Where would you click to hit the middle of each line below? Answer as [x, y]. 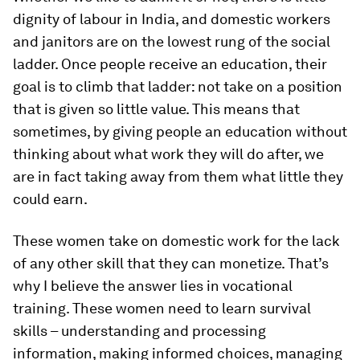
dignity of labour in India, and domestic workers [172, 18]
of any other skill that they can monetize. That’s [171, 263]
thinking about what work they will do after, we [168, 153]
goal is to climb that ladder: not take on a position [178, 86]
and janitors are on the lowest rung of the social [172, 41]
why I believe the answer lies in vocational [153, 285]
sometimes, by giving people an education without [180, 131]
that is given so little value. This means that [156, 108]
